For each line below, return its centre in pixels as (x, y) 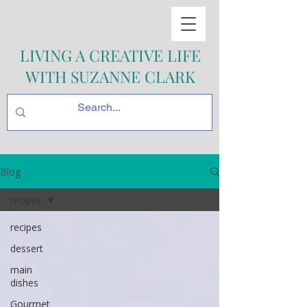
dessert (27, 248)
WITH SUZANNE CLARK (110, 76)
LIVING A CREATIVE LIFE (110, 55)
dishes (24, 283)
